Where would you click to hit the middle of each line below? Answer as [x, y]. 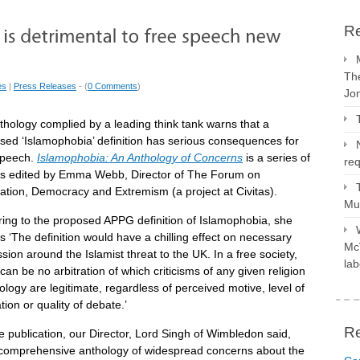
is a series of [276, 157]
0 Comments [112, 86]
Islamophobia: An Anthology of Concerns [140, 157]
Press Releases [45, 86]
